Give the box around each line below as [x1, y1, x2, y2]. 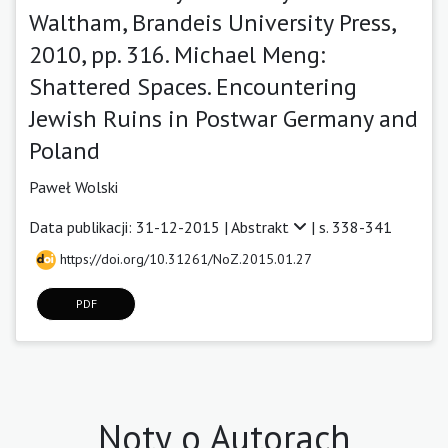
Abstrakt [231, 216, 293, 237]
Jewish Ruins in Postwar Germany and [29, 102, 418, 134]
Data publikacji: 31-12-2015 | [29, 216, 231, 237]
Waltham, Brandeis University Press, [29, 6, 395, 38]
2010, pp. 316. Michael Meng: [29, 38, 325, 70]
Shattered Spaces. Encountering [29, 70, 357, 102]
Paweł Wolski [29, 176, 118, 197]
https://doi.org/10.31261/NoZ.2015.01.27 [56, 249, 312, 268]
